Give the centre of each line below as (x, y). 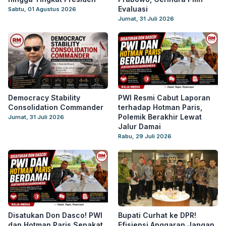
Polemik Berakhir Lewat (160, 117)
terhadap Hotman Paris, (160, 107)
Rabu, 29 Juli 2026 (145, 136)
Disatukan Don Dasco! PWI (55, 215)
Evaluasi (133, 9)
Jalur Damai (139, 126)
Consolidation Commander (56, 107)
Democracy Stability (44, 98)
